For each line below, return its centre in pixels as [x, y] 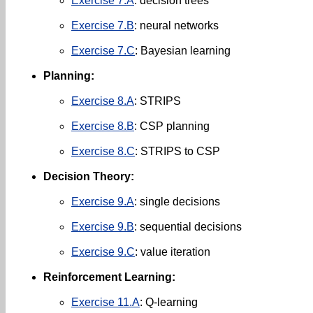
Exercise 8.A [103, 101]
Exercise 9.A [103, 202]
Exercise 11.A [105, 302]
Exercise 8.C [103, 151]
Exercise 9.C [103, 252]
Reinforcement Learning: [109, 277]
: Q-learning [169, 302]
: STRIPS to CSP [177, 151]
